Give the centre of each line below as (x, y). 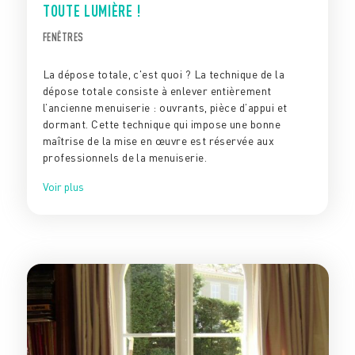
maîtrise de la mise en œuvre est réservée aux (158, 141)
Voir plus (63, 187)
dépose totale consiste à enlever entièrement (157, 91)
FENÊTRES (63, 38)
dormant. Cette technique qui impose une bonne (161, 124)
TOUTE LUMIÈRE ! (92, 11)
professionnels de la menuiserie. (124, 158)
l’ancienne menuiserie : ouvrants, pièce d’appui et (165, 108)
